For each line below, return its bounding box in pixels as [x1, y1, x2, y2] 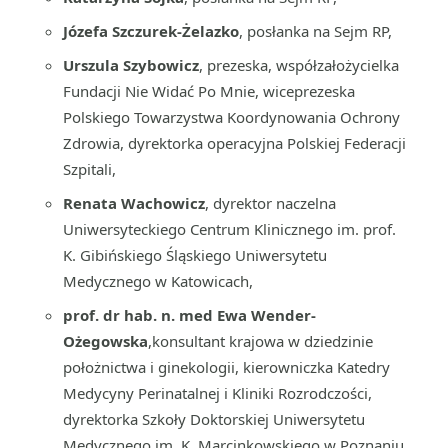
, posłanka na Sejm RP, [239, 21, 392, 41]
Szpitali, [63, 159, 116, 179]
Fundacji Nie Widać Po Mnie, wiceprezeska [63, 81, 355, 101]
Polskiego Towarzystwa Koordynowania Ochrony [63, 107, 400, 127]
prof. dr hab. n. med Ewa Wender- [63, 305, 316, 325]
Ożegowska [63, 331, 148, 351]
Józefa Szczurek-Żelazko [63, 21, 239, 41]
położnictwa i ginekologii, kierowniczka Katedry [63, 357, 390, 377]
